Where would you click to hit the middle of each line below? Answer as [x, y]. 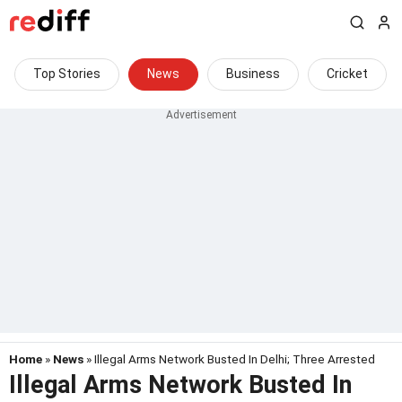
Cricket [347, 74]
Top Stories [67, 74]
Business [253, 74]
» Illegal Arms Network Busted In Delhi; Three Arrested [229, 359]
